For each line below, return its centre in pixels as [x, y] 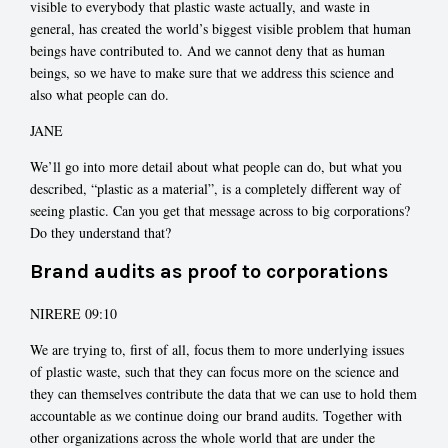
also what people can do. [99, 95]
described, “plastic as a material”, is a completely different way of [215, 189]
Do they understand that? [100, 233]
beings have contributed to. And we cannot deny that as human [207, 51]
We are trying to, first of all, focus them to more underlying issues [217, 349]
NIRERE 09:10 [73, 313]
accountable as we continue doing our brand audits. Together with [216, 415]
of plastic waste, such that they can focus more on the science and [214, 371]
